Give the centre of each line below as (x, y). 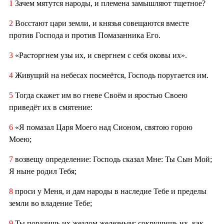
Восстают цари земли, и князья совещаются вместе (101, 23)
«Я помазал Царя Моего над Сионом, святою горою (103, 127)
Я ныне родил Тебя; (43, 171)
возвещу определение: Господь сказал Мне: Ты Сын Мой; (112, 159)
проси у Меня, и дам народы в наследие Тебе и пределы (111, 191)
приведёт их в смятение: (51, 107)
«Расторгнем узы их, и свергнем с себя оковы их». (101, 55)
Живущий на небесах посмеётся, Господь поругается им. (111, 75)
